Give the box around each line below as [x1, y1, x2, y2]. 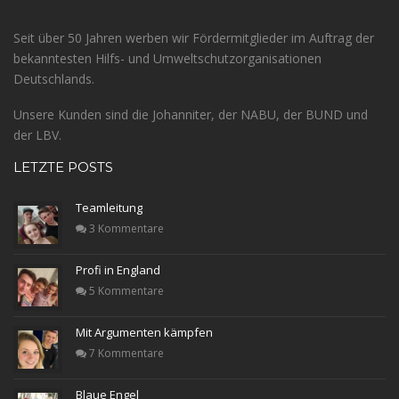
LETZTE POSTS [13, 159, 113, 176]
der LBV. [13, 126, 61, 144]
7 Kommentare [86, 346, 164, 362]
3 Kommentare [86, 221, 164, 237]
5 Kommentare [86, 283, 164, 299]
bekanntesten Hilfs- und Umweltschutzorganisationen [13, 50, 322, 68]
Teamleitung [76, 199, 142, 216]
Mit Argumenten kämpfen [76, 324, 213, 341]
